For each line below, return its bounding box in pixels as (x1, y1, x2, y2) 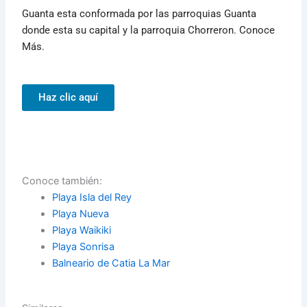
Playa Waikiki (52, 223, 112, 236)
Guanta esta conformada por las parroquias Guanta (22, 7, 257, 20)
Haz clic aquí (38, 90, 99, 103)
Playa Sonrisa (52, 240, 115, 253)
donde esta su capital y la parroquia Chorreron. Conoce (22, 23, 275, 36)
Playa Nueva (52, 207, 110, 220)
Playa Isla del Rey (52, 191, 132, 204)
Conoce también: (22, 174, 103, 187)
